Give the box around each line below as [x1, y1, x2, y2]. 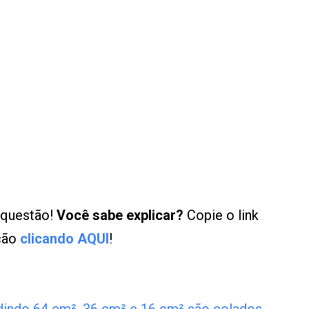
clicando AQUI [20, 230, 109, 247]
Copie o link [183, 207, 259, 223]
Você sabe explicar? [57, 207, 183, 223]
